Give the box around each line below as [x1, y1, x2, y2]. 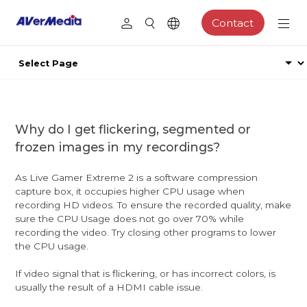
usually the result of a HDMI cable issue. [15, 281, 204, 293]
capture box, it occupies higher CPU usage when [15, 185, 245, 197]
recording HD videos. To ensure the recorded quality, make [15, 199, 292, 210]
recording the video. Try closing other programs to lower [15, 226, 277, 238]
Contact [212, 16, 254, 29]
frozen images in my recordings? [15, 139, 221, 154]
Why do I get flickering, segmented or [15, 121, 251, 136]
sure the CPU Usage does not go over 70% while [15, 212, 245, 224]
